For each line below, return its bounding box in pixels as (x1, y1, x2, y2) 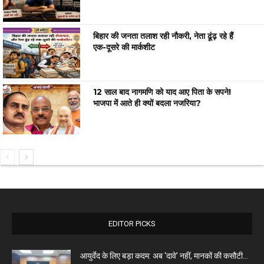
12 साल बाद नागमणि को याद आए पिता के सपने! (93, 86, 232, 97)
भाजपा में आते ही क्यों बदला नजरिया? (93, 97, 202, 108)
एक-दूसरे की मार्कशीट (93, 41, 156, 52)
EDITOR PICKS (108, 219, 156, 228)
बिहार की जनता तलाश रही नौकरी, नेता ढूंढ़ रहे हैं (93, 30, 234, 41)
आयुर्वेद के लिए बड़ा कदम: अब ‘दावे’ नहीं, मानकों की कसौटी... (80, 250, 248, 260)
